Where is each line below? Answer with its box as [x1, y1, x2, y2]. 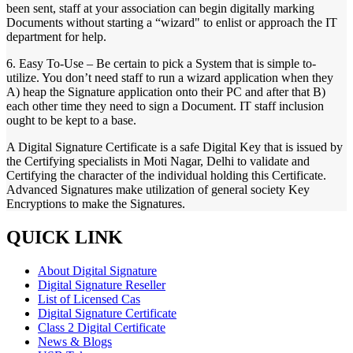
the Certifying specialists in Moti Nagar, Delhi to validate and [6, 154, 310, 169]
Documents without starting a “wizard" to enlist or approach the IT [6, 16, 337, 30]
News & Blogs [38, 335, 112, 349]
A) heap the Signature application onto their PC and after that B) [6, 85, 325, 99]
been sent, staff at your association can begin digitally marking [6, 2, 314, 16]
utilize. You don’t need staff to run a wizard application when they [6, 71, 333, 85]
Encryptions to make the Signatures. [6, 197, 185, 211]
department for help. [6, 30, 106, 44]
